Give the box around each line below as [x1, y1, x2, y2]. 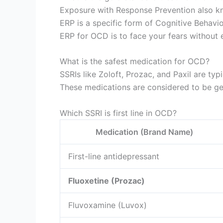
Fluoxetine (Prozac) [68, 175, 145, 186]
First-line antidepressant [68, 151, 159, 161]
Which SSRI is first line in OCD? [60, 108, 177, 118]
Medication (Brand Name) [95, 126, 193, 137]
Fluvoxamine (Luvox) [68, 200, 147, 210]
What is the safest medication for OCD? [60, 56, 210, 67]
